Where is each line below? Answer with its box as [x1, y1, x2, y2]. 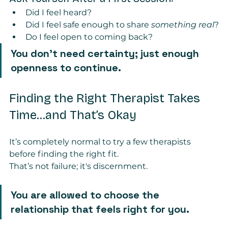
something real [151, 19, 214, 30]
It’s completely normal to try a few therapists [9, 136, 193, 147]
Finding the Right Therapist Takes [9, 91, 203, 105]
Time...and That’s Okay [9, 107, 136, 122]
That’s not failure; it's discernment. [9, 161, 148, 171]
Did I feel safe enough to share [25, 19, 151, 30]
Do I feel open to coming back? [25, 32, 153, 42]
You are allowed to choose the [11, 188, 162, 202]
